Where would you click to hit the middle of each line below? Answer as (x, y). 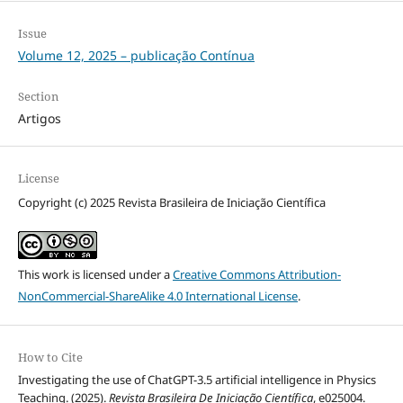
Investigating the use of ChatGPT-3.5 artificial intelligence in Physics (197, 379)
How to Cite (50, 357)
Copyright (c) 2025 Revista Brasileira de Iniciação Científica (171, 202)
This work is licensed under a (95, 274)
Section (38, 96)
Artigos (39, 118)
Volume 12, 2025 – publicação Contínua (136, 55)
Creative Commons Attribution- (256, 274)
